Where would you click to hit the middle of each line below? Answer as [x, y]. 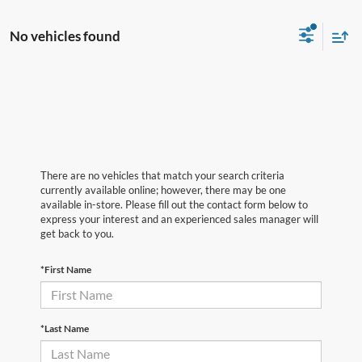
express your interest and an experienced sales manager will [179, 219]
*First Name [66, 269]
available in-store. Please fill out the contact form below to [174, 204]
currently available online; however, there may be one [163, 189]
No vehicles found [65, 36]
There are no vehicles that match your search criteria [162, 175]
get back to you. [77, 233]
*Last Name [65, 328]
